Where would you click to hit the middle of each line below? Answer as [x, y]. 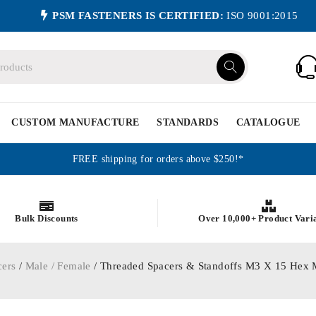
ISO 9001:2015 [261, 16]
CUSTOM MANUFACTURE [75, 122]
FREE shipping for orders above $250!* [158, 159]
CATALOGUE [268, 122]
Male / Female [58, 266]
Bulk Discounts [47, 218]
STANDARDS [188, 122]
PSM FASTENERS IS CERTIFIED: [138, 16]
